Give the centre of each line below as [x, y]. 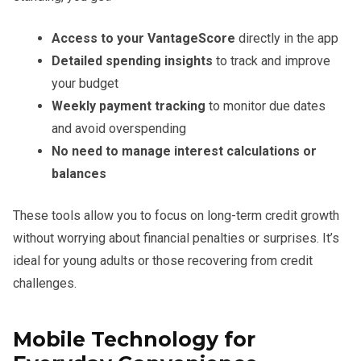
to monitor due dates [266, 106]
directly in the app [287, 38]
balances [79, 173]
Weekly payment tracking [129, 106]
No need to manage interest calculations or [184, 151]
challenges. [45, 283]
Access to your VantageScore [143, 38]
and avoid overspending [119, 128]
